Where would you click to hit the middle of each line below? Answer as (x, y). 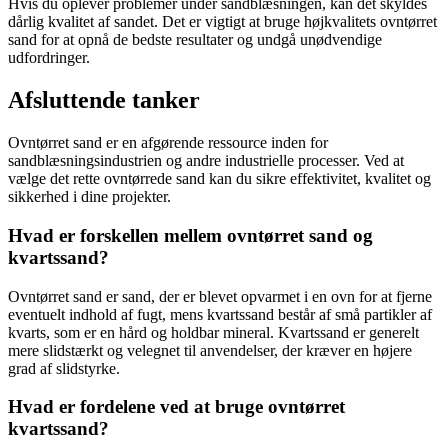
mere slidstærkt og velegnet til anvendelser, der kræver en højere (210, 350)
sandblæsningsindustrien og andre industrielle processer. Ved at (206, 161)
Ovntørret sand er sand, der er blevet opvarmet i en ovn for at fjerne (220, 296)
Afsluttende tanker (104, 100)
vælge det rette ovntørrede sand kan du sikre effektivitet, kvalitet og (219, 179)
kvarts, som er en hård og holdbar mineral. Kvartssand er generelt (213, 332)
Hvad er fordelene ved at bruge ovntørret (176, 407)
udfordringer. (49, 58)
